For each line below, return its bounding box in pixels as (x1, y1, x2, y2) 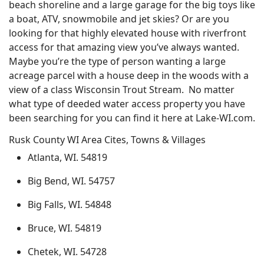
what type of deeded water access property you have (9, 97, 245, 110)
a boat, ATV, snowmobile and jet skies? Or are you (9, 12, 229, 25)
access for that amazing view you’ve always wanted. (9, 41, 239, 54)
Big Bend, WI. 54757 (28, 174, 115, 187)
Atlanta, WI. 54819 (28, 151, 107, 164)
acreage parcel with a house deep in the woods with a (9, 69, 249, 82)
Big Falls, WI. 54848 (28, 198, 111, 211)
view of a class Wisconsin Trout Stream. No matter (9, 83, 235, 96)
